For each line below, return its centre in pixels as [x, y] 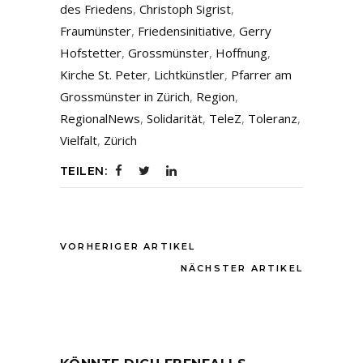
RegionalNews [100, 119]
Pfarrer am [261, 75]
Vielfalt [79, 141]
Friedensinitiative [185, 31]
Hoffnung [241, 53]
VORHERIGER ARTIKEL [128, 247]
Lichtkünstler [189, 75]
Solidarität [175, 119]
